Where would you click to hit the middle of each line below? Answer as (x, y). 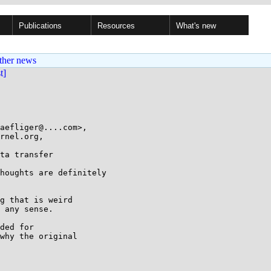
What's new (196, 26)
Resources (116, 26)
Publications (40, 26)
